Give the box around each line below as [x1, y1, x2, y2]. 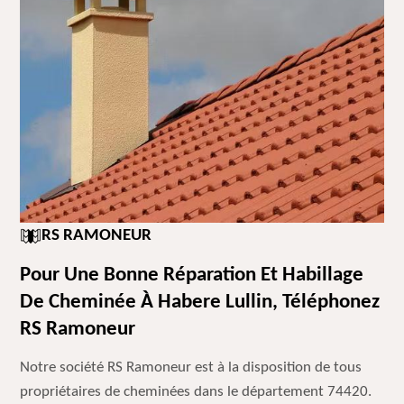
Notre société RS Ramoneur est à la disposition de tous [20, 360, 363, 375]
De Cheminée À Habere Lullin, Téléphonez [20, 292, 381, 313]
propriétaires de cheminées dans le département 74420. [20, 384, 372, 399]
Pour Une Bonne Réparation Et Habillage [20, 265, 364, 286]
